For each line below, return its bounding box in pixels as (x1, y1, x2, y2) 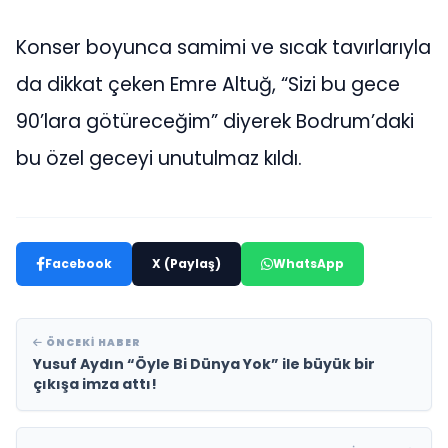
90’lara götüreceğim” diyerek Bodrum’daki (16, 107, 414, 135)
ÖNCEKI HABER (43, 334, 141, 350)
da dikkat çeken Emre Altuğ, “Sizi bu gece (16, 70, 400, 98)
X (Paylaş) (152, 254, 221, 272)
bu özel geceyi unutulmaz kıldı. (16, 144, 302, 172)
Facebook (45, 254, 112, 272)
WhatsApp (273, 254, 344, 272)
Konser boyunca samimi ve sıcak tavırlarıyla (16, 33, 431, 61)
